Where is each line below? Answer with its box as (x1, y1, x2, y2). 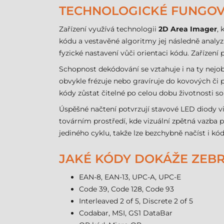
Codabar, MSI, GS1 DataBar (79, 208, 172, 217)
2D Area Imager (158, 24, 217, 33)
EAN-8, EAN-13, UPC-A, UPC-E (79, 172, 181, 181)
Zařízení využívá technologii (59, 24, 158, 33)
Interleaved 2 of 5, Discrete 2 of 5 (79, 196, 193, 205)
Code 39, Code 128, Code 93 (79, 184, 174, 193)
